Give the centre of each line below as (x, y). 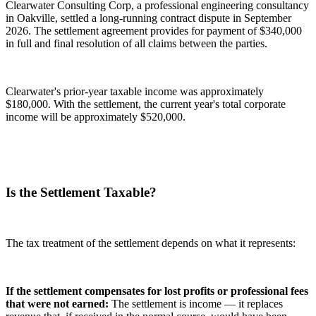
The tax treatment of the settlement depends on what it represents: (151, 243)
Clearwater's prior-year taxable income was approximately (135, 91)
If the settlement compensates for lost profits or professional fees (157, 291)
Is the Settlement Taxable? (81, 192)
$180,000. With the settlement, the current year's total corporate (146, 104)
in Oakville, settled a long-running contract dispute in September (148, 18)
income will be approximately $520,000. (96, 116)
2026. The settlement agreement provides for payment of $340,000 (154, 30)
